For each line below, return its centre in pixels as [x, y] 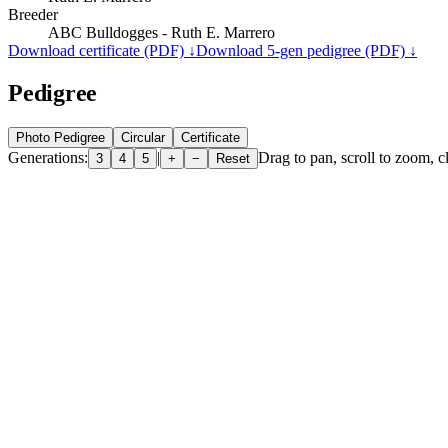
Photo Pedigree [60, 137]
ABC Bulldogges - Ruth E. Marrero [161, 32]
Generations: [48, 157]
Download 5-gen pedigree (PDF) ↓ [306, 50]
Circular [143, 137]
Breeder [33, 14]
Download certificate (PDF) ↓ [102, 50]
